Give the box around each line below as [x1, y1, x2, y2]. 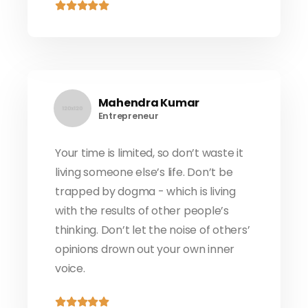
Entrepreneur [98, 109, 159, 122]
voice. [55, 261, 85, 277]
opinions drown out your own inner [55, 241, 235, 258]
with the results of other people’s [55, 203, 229, 219]
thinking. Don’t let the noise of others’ [55, 222, 250, 239]
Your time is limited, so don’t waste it [55, 145, 243, 162]
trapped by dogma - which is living [55, 184, 236, 200]
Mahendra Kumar [98, 94, 200, 111]
